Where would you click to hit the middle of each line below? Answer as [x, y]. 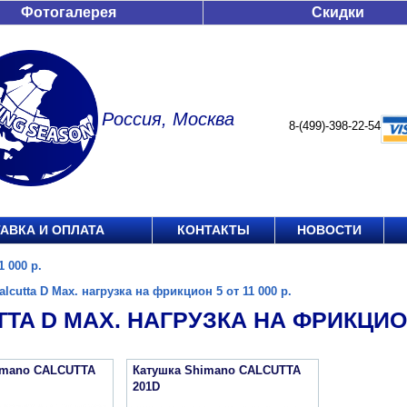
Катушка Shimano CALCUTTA [217, 370]
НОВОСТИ [329, 230]
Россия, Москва [168, 119]
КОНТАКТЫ [213, 230]
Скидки [338, 12]
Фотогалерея [69, 12]
